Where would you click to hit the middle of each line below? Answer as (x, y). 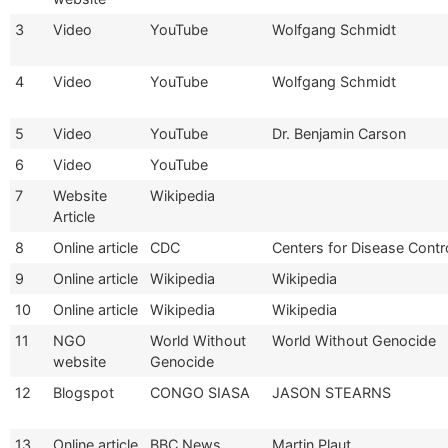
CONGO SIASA (200, 392)
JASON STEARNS (331, 392)
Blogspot (83, 392)
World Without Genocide (354, 340)
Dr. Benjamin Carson (339, 133)
